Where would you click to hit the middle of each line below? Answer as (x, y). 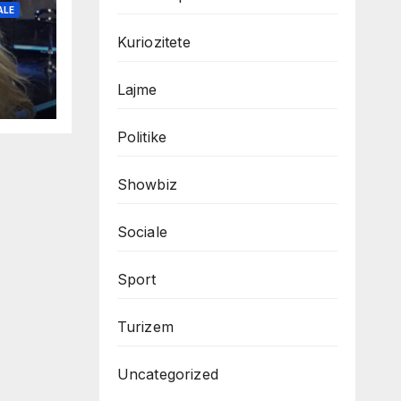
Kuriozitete (154, 43)
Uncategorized (168, 375)
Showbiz (147, 185)
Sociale (142, 232)
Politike (142, 137)
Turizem (145, 327)
